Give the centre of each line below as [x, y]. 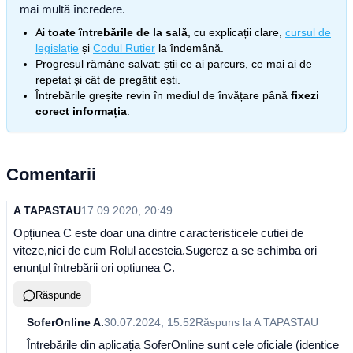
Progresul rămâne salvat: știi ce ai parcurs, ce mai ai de [174, 64]
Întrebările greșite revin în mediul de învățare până [162, 95]
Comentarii [51, 175]
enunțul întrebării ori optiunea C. [94, 268]
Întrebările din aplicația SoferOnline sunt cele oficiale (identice [183, 345]
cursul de [308, 32]
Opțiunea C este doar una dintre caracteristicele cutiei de [158, 233]
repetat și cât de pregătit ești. [108, 80]
